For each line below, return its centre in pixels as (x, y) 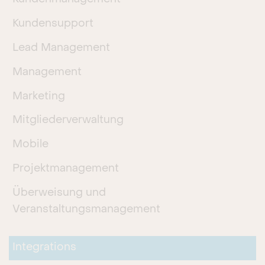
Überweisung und (59, 193)
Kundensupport (53, 24)
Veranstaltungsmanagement (87, 209)
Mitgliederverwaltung (68, 121)
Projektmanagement (66, 169)
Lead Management (62, 48)
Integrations (45, 248)
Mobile (31, 145)
